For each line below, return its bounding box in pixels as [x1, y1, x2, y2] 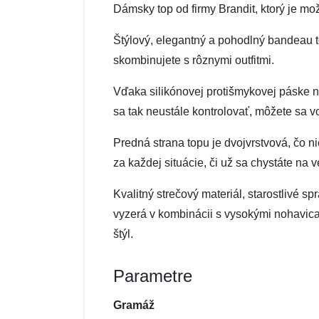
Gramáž [113, 299, 155, 311]
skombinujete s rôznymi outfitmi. [113, 54, 274, 66]
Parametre [113, 266, 192, 286]
